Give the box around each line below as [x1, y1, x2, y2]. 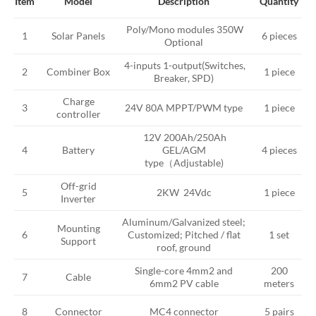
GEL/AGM [162, 143, 206, 156]
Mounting [56, 221, 100, 234]
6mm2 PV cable [149, 276, 219, 289]
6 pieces [261, 29, 297, 42]
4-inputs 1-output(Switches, [122, 59, 245, 71]
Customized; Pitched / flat [127, 228, 241, 241]
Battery [62, 143, 95, 156]
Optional [164, 35, 203, 48]
